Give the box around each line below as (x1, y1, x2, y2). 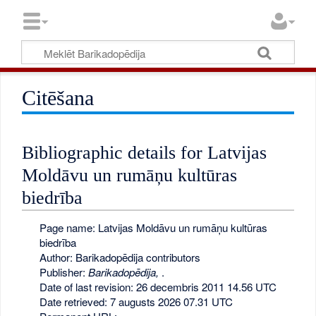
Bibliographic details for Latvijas (22, 142, 267, 163)
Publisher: (39, 264, 88, 279)
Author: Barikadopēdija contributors (39, 249, 200, 265)
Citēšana (22, 86, 95, 110)
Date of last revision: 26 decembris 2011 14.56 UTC (39, 279, 276, 294)
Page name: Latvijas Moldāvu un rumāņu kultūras (39, 219, 267, 235)
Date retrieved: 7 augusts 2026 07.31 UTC (39, 293, 233, 309)
